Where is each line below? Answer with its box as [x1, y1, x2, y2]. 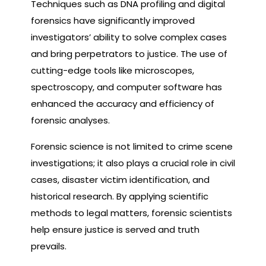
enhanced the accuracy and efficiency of [31, 97, 214, 110]
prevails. [31, 240, 66, 252]
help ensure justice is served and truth [31, 223, 199, 236]
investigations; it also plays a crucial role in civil [31, 157, 235, 169]
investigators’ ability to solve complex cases [31, 31, 227, 43]
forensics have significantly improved [31, 14, 195, 27]
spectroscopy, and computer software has [31, 81, 222, 93]
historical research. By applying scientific [31, 190, 208, 202]
